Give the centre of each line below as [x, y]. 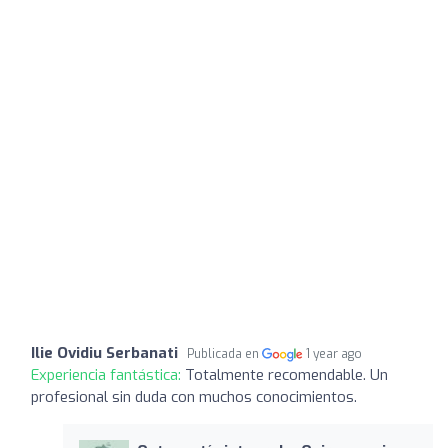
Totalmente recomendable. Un [286, 374]
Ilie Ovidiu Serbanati [104, 352]
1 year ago [334, 353]
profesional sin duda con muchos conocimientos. [194, 396]
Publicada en [224, 353]
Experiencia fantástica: [108, 374]
